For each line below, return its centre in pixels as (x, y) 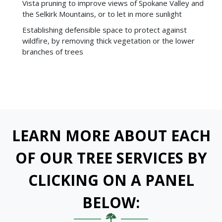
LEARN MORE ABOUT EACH (111, 135)
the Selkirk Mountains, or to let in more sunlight (102, 14)
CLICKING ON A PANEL (111, 180)
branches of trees (53, 51)
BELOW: (111, 202)
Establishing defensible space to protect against (105, 29)
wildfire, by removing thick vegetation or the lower (109, 40)
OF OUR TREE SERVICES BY (111, 158)
